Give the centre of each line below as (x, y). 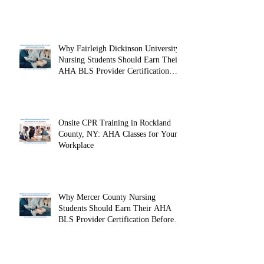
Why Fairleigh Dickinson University (119, 49)
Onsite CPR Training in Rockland (115, 123)
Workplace (76, 146)
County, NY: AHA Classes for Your (118, 134)
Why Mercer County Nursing (107, 197)
